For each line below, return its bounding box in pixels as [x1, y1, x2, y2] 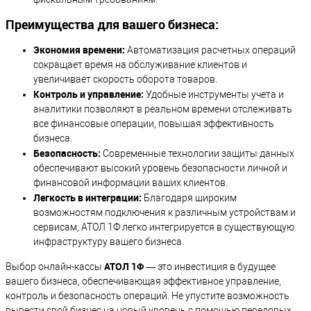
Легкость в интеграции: [33, 191, 142, 205]
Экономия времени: [33, 43, 125, 57]
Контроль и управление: [33, 87, 144, 101]
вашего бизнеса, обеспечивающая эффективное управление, [6, 276, 281, 287]
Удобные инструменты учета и [144, 89, 284, 101]
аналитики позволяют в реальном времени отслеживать [33, 103, 292, 115]
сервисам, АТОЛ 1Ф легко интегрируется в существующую [33, 221, 294, 233]
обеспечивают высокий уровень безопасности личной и [33, 162, 287, 174]
